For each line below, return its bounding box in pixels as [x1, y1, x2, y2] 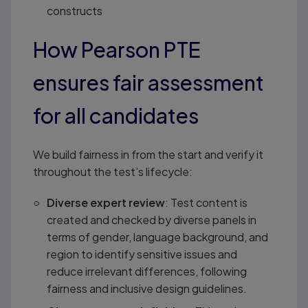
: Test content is [164, 195, 247, 210]
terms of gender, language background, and [46, 229, 268, 244]
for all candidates [32, 102, 199, 129]
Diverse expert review [46, 195, 165, 210]
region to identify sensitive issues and [46, 246, 237, 261]
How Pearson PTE [32, 36, 201, 63]
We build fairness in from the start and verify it [32, 146, 263, 162]
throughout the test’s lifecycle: [32, 164, 192, 179]
